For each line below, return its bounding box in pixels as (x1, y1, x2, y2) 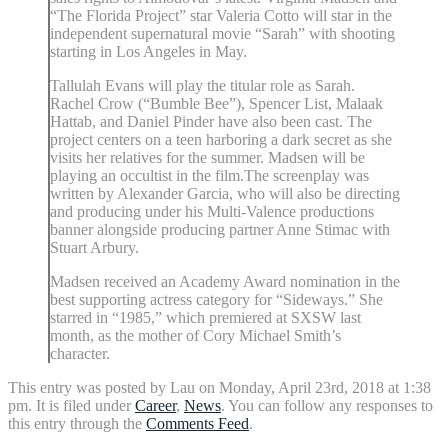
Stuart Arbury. (50, 238, 139, 256)
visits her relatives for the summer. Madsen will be (50, 148, 365, 166)
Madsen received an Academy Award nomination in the (50, 272, 400, 290)
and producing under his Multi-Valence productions (50, 202, 374, 220)
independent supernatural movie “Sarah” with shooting (50, 24, 395, 42)
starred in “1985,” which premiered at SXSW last (50, 308, 361, 326)
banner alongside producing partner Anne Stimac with (50, 220, 390, 238)
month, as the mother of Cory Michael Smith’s (50, 326, 341, 344)
